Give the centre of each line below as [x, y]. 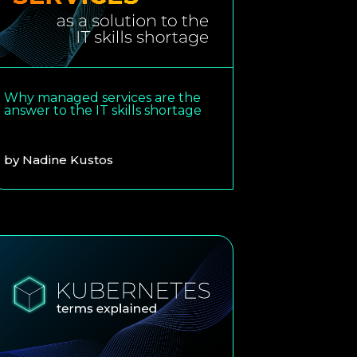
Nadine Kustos [68, 159]
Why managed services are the [103, 97]
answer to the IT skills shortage [103, 110]
